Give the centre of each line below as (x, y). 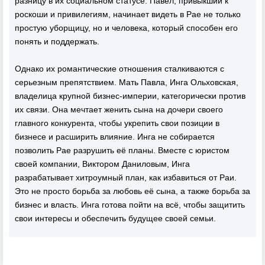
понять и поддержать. (57, 41)
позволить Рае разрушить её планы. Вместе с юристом (122, 150)
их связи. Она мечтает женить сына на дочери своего (119, 109)
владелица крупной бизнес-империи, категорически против (130, 96)
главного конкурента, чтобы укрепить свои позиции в (117, 123)
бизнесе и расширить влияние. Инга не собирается (115, 137)
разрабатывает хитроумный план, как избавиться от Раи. (126, 177)
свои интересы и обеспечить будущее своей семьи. (115, 218)
